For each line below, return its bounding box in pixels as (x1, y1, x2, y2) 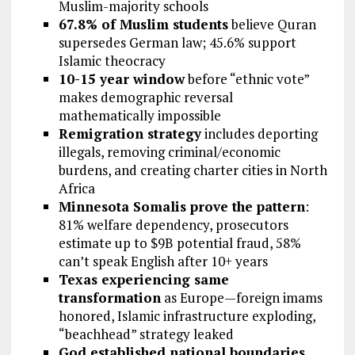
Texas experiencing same (58, 270, 229, 289)
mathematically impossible (58, 106, 221, 125)
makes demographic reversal (58, 88, 233, 107)
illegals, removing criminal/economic (58, 143, 281, 162)
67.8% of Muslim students (58, 15, 228, 34)
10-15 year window (58, 70, 185, 89)
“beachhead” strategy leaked (58, 325, 234, 344)
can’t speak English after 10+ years (58, 252, 268, 271)
